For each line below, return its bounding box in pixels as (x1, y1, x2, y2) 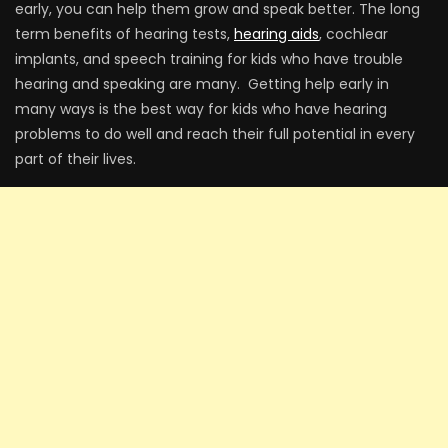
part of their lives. (15, 149, 136, 169)
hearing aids (234, 24, 319, 44)
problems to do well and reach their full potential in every (15, 124, 415, 144)
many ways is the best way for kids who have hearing (15, 99, 387, 119)
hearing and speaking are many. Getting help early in (15, 74, 389, 94)
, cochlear (319, 24, 388, 44)
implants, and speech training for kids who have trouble (15, 49, 403, 69)
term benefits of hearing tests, (15, 24, 234, 44)
